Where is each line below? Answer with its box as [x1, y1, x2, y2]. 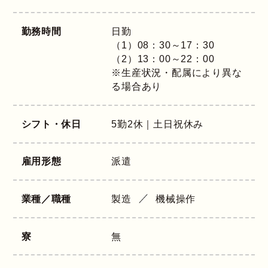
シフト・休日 [21, 118, 81, 129]
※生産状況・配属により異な [111, 68, 242, 78]
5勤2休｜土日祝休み [111, 118, 204, 129]
